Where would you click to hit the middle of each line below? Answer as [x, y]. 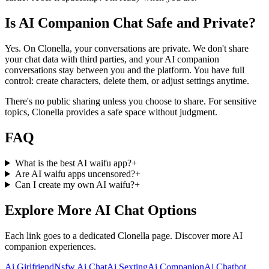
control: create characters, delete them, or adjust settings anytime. [127, 81]
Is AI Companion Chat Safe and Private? [130, 23]
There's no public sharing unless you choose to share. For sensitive [131, 101]
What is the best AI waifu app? [73, 163]
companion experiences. [50, 246]
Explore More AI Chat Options [101, 210]
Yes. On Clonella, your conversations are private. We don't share [127, 49]
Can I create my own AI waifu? [74, 184]
